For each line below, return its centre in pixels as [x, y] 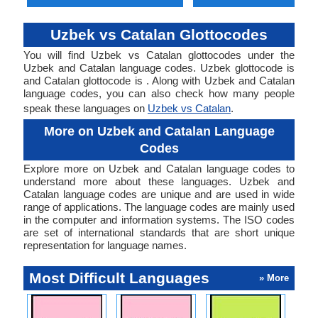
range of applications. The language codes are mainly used [159, 207]
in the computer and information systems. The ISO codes [159, 220]
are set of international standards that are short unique [159, 232]
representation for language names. [105, 245]
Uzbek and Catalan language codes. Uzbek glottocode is [159, 68]
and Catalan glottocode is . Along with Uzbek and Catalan [159, 81]
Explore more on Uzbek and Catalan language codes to [159, 169]
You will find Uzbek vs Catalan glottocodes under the [159, 55]
